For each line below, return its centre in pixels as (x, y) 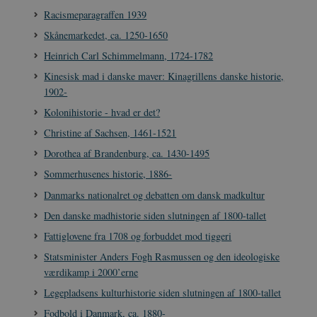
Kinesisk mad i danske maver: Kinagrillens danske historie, (164, 76)
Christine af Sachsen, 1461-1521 (110, 133)
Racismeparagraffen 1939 (96, 14)
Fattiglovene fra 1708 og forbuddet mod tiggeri (138, 236)
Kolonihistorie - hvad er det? (102, 113)
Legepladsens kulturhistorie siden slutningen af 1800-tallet (163, 293)
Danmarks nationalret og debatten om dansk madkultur (155, 195)
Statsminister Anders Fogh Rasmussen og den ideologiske (162, 257)
